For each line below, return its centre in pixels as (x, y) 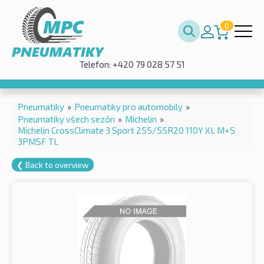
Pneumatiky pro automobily (128, 106)
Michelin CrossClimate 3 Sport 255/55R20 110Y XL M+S (126, 130)
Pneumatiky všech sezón (66, 119)
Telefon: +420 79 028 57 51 (132, 64)
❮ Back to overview (53, 164)
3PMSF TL (38, 141)
